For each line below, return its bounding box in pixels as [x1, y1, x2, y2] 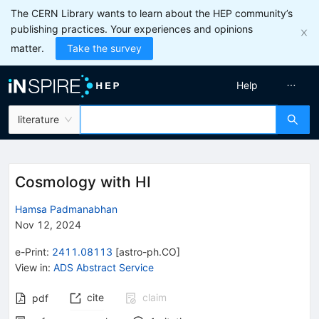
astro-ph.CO [119, 245, 177, 258]
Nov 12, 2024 [15, 218, 81, 231]
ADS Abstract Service [53, 261, 154, 273]
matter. [11, 42, 44, 54]
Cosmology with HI [15, 173, 151, 191]
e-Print [15, 245, 46, 258]
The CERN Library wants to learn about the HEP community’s [11, 7, 293, 19]
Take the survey [67, 42, 142, 54]
